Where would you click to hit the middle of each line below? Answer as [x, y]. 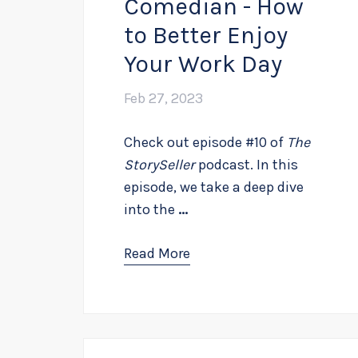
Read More [157, 253]
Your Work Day [203, 64]
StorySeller [161, 164]
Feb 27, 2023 [163, 98]
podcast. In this [248, 164]
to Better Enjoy [206, 35]
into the [151, 209]
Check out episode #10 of [205, 142]
